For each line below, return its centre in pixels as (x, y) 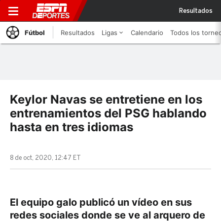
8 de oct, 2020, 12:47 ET (45, 158)
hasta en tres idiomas (72, 127)
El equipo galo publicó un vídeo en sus (101, 202)
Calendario (147, 33)
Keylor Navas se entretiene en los (106, 99)
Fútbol (35, 33)
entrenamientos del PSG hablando (108, 113)
